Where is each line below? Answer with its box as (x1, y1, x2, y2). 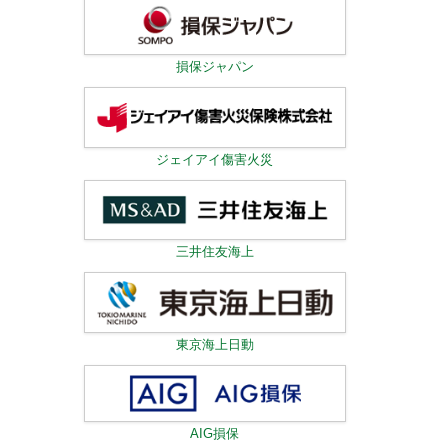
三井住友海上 (175, 244, 254, 259)
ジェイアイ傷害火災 (156, 151, 274, 167)
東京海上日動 (175, 336, 254, 352)
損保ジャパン (175, 59, 254, 74)
